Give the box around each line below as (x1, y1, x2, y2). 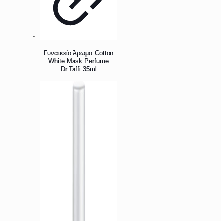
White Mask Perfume (48, 57, 109, 65)
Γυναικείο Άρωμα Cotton (43, 49, 113, 57)
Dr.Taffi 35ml (60, 65, 97, 73)
